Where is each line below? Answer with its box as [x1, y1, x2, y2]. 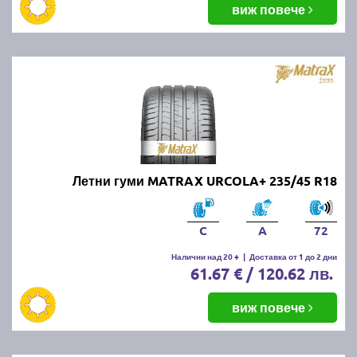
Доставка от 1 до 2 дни [249, 249, 337, 262]
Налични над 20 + [171, 249, 239, 262]
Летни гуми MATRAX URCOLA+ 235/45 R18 [73, 171, 337, 189]
